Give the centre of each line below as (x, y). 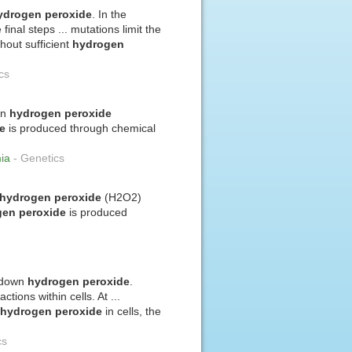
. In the (110, 14)
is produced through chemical (81, 128)
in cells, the (132, 312)
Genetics (43, 158)
